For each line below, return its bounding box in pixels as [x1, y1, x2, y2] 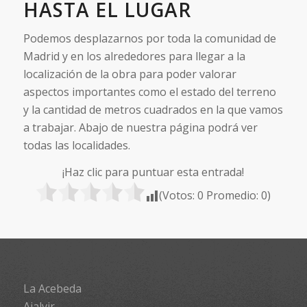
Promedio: [204, 188, 262, 204]
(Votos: [159, 188, 198, 204]
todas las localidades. [23, 137, 130, 153]
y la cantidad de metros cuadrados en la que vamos [23, 101, 283, 117]
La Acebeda [23, 280, 82, 296]
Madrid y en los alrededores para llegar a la [23, 48, 245, 64]
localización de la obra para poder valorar [23, 66, 236, 82]
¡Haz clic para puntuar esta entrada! [62, 164, 245, 180]
